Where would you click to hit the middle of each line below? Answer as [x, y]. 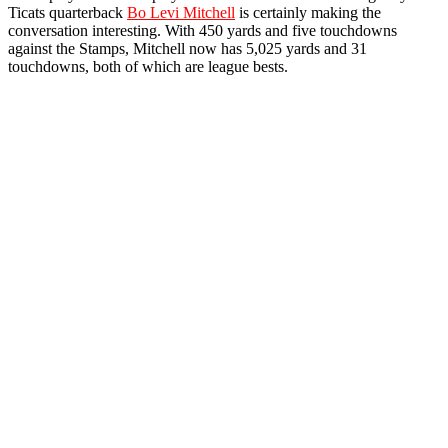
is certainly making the [308, 13]
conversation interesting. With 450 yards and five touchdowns [202, 31]
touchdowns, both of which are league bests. [148, 67]
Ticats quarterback [67, 13]
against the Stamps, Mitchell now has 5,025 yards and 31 [187, 49]
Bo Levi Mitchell [181, 13]
